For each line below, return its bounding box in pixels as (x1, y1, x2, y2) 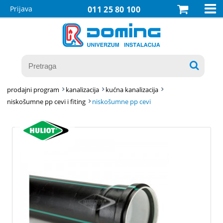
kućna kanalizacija (106, 85, 159, 94)
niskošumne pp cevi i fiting (7, 97, 86, 106)
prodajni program (7, 85, 60, 94)
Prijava (10, 4, 32, 13)
